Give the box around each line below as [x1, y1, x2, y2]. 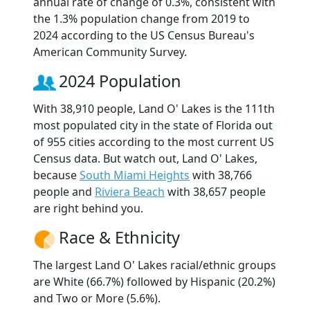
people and [33, 184, 95, 200]
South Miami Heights [80, 167, 190, 183]
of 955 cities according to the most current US [33, 134, 274, 150]
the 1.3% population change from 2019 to [33, 11, 250, 27]
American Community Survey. [33, 44, 187, 60]
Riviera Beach [95, 184, 165, 200]
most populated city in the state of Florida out [33, 118, 273, 134]
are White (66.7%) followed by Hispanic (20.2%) [33, 274, 275, 290]
